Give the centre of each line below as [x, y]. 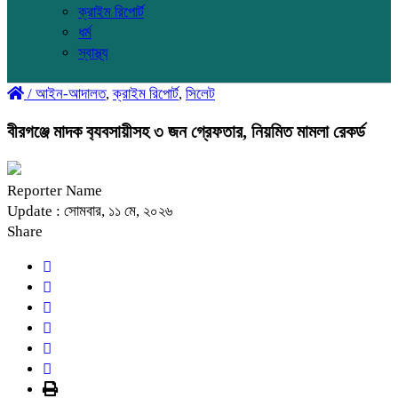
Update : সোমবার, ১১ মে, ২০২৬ [90, 211]
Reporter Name [55, 190]
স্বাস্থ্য [93, 53]
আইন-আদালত [71, 94]
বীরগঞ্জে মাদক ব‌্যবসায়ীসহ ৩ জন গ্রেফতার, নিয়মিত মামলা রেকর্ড [186, 131]
